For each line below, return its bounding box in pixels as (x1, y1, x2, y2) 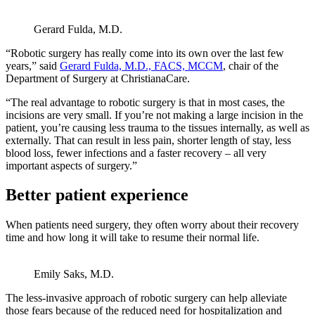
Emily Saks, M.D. (34, 268, 114, 281)
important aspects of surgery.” (6, 159, 137, 172)
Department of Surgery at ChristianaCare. (6, 72, 190, 84)
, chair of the (223, 59, 278, 72)
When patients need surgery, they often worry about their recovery (6, 219, 299, 231)
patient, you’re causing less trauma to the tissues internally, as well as (6, 121, 309, 134)
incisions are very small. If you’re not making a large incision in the (6, 108, 303, 121)
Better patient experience (6, 186, 188, 205)
